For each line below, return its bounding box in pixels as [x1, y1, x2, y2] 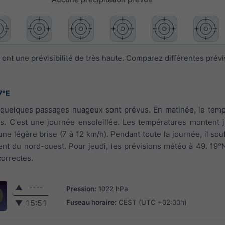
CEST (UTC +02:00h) [119, 198, 187, 206]
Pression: [66, 184, 96, 193]
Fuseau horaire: [66, 198, 117, 206]
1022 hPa [98, 184, 128, 193]
